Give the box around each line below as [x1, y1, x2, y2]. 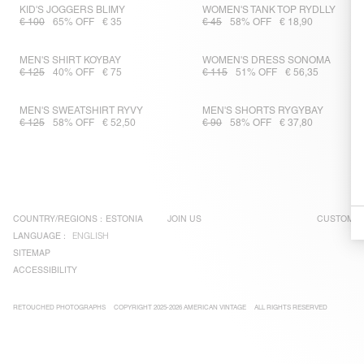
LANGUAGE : [13, 231, 66, 241]
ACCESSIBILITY [13, 265, 77, 275]
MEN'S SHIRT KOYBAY [19, 54, 121, 67]
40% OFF [53, 67, 94, 79]
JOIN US [167, 214, 201, 224]
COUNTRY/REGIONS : [13, 214, 102, 224]
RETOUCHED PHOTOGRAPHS [13, 304, 106, 312]
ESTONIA [106, 214, 143, 224]
